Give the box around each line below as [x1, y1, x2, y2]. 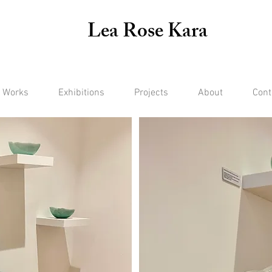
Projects [134, 87, 168, 99]
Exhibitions [58, 87, 104, 99]
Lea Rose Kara [87, 16, 212, 51]
